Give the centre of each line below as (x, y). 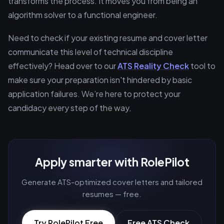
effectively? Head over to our (63, 66)
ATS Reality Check (153, 66)
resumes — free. (112, 194)
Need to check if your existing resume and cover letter (108, 38)
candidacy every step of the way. (70, 108)
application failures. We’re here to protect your (94, 94)
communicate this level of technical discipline (90, 52)
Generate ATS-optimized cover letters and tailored (112, 182)
